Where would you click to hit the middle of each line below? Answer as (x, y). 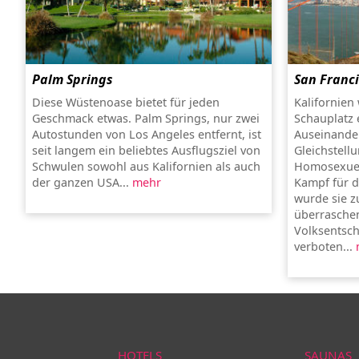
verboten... (325, 246)
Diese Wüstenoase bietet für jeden (126, 102)
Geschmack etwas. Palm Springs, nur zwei (146, 118)
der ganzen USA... (82, 182)
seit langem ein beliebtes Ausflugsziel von (146, 150)
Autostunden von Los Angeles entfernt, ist (147, 134)
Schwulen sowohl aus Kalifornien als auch (146, 166)
